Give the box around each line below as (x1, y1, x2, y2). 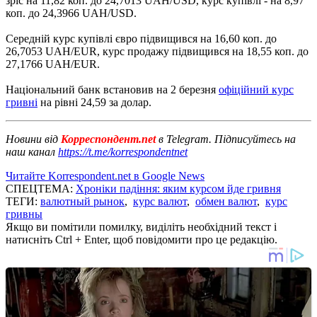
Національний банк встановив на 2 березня (6, 83, 219, 96)
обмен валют (195, 195, 257, 207)
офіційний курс (219, 83, 294, 96)
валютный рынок (40, 195, 125, 207)
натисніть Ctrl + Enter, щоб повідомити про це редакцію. (6, 233, 277, 246)
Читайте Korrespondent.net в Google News (6, 169, 204, 182)
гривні (6, 96, 38, 108)
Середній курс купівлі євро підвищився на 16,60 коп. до (6, 32, 277, 45)
